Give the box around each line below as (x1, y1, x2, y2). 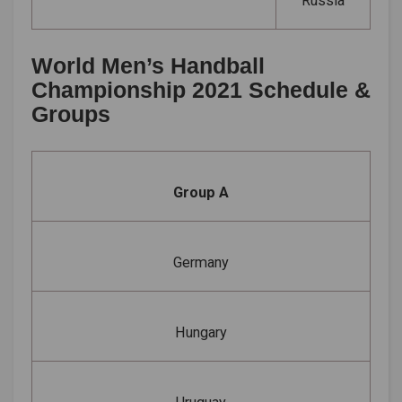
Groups (31, 100, 110, 127)
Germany (173, 253, 229, 271)
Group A (173, 183, 229, 201)
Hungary (175, 323, 227, 341)
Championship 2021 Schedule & (31, 76, 371, 102)
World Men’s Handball (31, 52, 265, 78)
